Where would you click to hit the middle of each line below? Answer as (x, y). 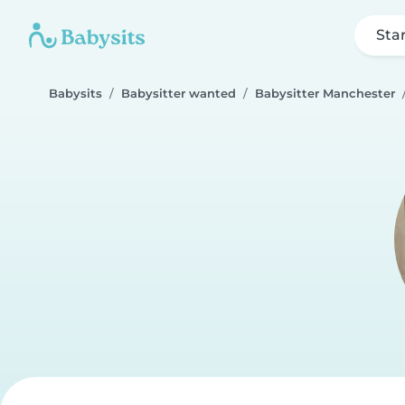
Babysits (75, 94)
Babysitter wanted (179, 94)
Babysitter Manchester (325, 94)
